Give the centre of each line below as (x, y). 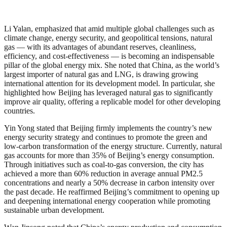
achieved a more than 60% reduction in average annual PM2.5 (103, 173)
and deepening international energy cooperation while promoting (107, 201)
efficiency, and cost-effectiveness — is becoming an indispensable (109, 56)
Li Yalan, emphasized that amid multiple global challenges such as (109, 28)
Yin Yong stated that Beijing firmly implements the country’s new (108, 128)
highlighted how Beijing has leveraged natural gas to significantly (108, 92)
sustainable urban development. (54, 210)
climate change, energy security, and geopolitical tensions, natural (108, 37)
